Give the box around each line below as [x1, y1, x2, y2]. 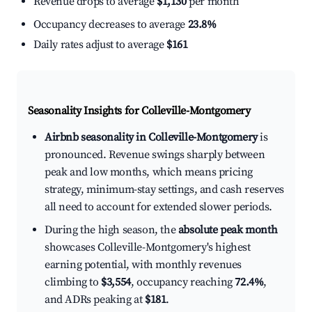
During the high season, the [45, 223, 178, 237]
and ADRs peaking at [45, 292, 145, 307]
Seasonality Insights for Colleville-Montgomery [28, 104, 251, 118]
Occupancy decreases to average [33, 17, 188, 32]
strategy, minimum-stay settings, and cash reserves [45, 182, 285, 197]
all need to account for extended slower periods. [45, 200, 272, 214]
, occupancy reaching [130, 275, 235, 290]
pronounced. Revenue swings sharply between [45, 148, 265, 162]
